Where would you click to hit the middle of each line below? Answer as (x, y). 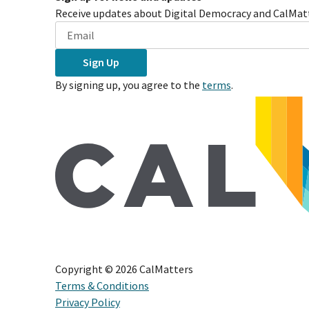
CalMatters (166, 269)
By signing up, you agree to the (128, 84)
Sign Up (101, 62)
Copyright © (85, 269)
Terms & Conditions (102, 286)
